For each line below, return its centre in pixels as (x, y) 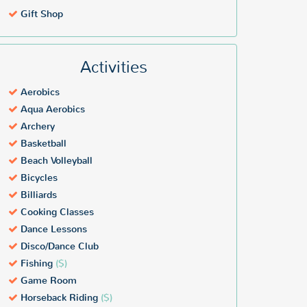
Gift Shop (40, 14)
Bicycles (38, 178)
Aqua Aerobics (51, 110)
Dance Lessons (52, 230)
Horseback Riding (59, 298)
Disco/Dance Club (58, 247)
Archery (36, 127)
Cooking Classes (56, 212)
